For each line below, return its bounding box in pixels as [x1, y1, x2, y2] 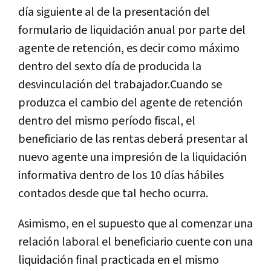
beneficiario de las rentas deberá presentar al [18, 131, 248, 148]
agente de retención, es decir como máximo [18, 41, 240, 57]
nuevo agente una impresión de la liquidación [18, 149, 247, 166]
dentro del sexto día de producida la [18, 59, 201, 75]
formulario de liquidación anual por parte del [18, 22, 246, 39]
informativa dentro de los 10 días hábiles [18, 168, 224, 184]
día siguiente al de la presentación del [18, 4, 210, 21]
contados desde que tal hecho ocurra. [18, 186, 208, 202]
